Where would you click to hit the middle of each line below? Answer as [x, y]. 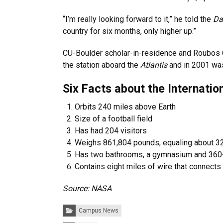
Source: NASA [87, 188]
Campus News [98, 210]
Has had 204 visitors [111, 130]
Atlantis [155, 65]
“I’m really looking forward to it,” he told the [138, 19]
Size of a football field [113, 118]
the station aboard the [102, 65]
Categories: [78, 207]
